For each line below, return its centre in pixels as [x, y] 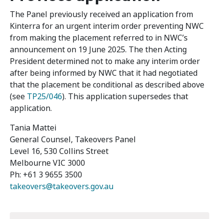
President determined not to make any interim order [105, 61]
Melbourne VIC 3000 [47, 163]
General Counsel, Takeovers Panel [73, 140]
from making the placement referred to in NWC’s [99, 38]
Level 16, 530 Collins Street [59, 151]
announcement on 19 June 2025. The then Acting [98, 50]
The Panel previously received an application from [101, 14]
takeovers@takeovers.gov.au [62, 186]
